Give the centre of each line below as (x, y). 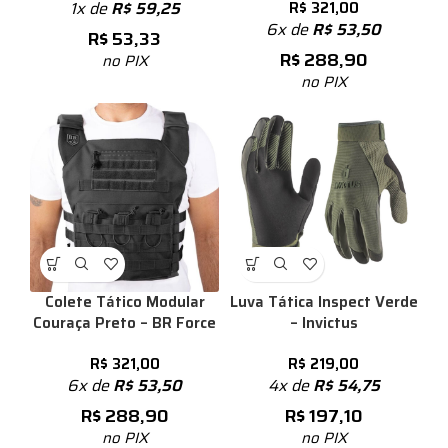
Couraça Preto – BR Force (124, 322)
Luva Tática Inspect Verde (323, 301)
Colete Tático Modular (124, 301)
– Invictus (323, 322)
